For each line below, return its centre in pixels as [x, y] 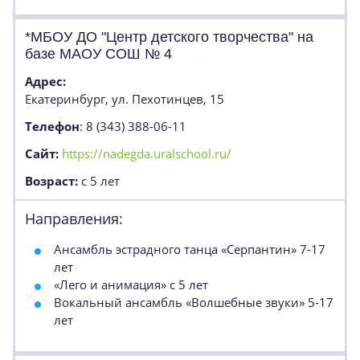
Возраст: [51, 181]
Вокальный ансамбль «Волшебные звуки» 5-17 [194, 302]
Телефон [52, 126]
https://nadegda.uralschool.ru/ [147, 153]
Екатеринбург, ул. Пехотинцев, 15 [125, 99]
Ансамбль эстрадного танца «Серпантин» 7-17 [190, 249]
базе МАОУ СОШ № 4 [98, 54]
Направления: [74, 219]
